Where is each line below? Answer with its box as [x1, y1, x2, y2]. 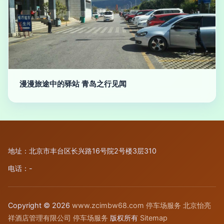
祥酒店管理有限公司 [8, 213, 71, 222]
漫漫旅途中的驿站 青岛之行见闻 [19, 79, 126, 88]
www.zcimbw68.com [72, 201, 144, 209]
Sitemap [140, 213, 167, 222]
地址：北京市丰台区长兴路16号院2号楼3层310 [8, 146, 156, 155]
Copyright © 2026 [8, 201, 72, 209]
